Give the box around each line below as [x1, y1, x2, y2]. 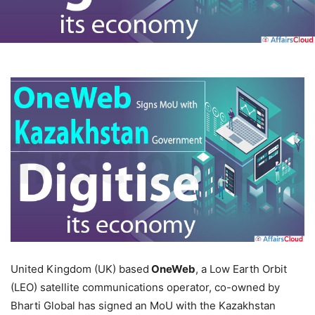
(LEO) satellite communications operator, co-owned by [11, 281, 280, 295]
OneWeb [149, 262, 195, 276]
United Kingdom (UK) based [11, 262, 149, 276]
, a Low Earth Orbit [195, 262, 287, 276]
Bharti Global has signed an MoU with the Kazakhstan [11, 299, 276, 313]
